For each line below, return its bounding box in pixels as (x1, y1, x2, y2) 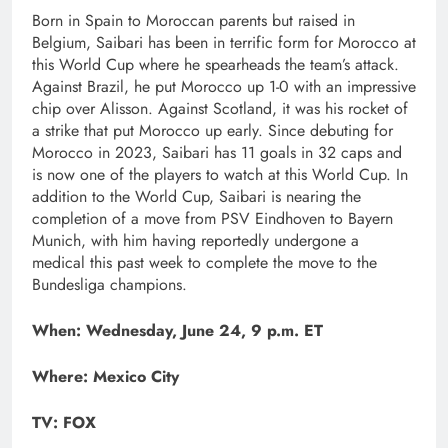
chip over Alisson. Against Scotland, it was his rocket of (32, 96, 408, 120)
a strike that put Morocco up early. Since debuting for (32, 118, 393, 142)
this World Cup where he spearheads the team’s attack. (32, 52, 399, 76)
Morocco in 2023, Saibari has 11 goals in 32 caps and (32, 140, 402, 164)
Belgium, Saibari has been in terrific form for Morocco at (32, 30, 416, 54)
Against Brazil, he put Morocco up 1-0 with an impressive (32, 74, 416, 98)
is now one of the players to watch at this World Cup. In (32, 162, 408, 186)
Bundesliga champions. (32, 272, 187, 296)
